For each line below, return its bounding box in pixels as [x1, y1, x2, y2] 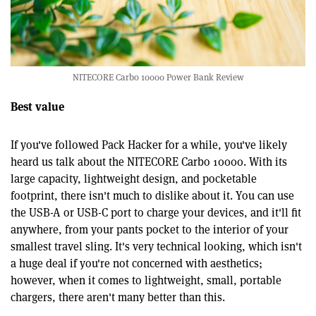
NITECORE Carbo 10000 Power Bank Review [72, 71, 244, 84]
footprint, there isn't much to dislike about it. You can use [11, 188, 294, 204]
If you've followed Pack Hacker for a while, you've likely [11, 138, 287, 153]
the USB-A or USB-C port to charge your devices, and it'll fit [11, 205, 301, 221]
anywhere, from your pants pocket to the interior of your [11, 222, 288, 238]
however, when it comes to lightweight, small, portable [11, 273, 281, 288]
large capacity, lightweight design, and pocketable [11, 171, 257, 187]
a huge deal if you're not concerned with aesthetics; [11, 256, 262, 272]
